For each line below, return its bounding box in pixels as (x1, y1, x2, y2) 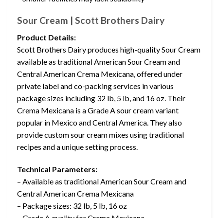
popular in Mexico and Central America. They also (17, 117, 182, 127)
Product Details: (17, 32, 76, 42)
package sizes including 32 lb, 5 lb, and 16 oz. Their (17, 93, 185, 103)
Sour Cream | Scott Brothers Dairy (17, 15, 164, 26)
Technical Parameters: (17, 164, 97, 174)
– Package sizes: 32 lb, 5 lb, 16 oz (17, 200, 127, 210)
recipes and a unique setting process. (17, 142, 138, 151)
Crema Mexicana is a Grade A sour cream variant (17, 105, 179, 115)
